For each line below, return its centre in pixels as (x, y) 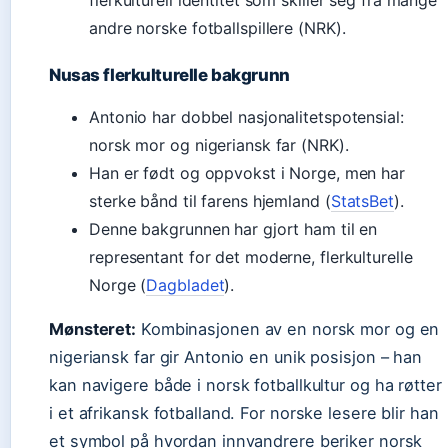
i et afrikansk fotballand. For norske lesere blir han (244, 413)
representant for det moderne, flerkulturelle (251, 257)
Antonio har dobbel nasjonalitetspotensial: (246, 117)
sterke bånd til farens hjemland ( (210, 201)
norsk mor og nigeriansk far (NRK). (219, 145)
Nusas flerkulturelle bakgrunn (169, 75)
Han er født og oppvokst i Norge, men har (247, 173)
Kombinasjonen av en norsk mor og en (288, 329)
